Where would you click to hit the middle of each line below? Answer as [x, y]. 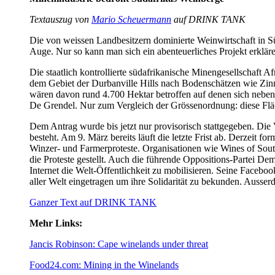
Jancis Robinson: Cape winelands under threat [119, 244]
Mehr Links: [56, 223]
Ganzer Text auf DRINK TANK [93, 203]
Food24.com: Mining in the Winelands [104, 265]
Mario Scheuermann [131, 20]
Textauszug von [60, 20]
